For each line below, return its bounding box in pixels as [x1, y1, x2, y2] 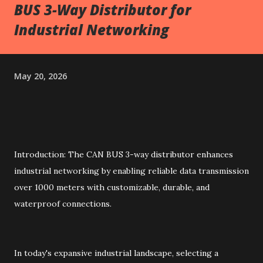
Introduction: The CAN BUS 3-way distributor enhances [14, 149, 233, 160]
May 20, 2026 [14, 70, 67, 82]
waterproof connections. [14, 198, 112, 209]
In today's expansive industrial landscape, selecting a [14, 248, 218, 258]
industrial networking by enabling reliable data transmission [14, 166, 249, 176]
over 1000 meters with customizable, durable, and [14, 182, 210, 193]
